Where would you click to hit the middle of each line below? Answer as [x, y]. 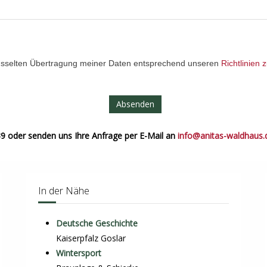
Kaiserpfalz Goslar [91, 238]
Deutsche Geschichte [97, 223]
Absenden [135, 104]
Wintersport [78, 253]
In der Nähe [63, 191]
